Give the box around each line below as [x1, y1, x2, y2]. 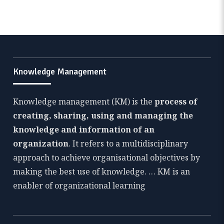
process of [154, 96, 198, 107]
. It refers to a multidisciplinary [68, 138, 188, 149]
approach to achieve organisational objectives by [13, 152, 200, 163]
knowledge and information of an [13, 124, 155, 135]
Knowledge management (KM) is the [13, 96, 155, 107]
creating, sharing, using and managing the [13, 110, 193, 121]
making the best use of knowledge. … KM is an [13, 166, 190, 177]
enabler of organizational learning [13, 180, 146, 191]
